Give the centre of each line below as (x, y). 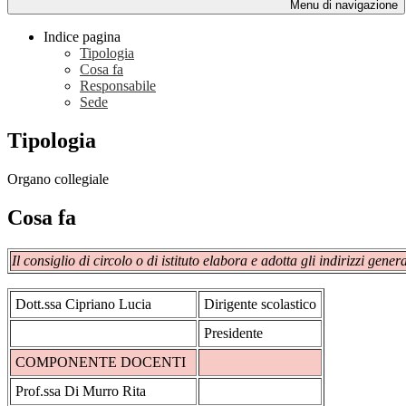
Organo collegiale (58, 179)
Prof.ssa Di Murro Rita (81, 391)
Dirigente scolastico (260, 304)
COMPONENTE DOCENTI (101, 362)
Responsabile (118, 86)
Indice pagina (82, 37)
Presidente (233, 333)
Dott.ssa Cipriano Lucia (83, 304)
